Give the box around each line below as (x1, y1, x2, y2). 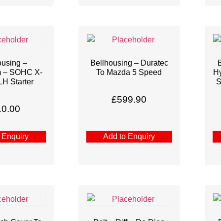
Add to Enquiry (103, 132, 155, 141)
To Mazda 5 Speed (96, 68, 162, 77)
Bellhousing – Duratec (90, 59, 168, 68)
